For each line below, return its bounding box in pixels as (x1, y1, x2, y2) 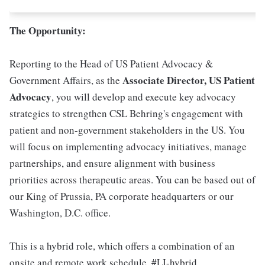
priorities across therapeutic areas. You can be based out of (9, 173, 256, 186)
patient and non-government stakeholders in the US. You (9, 123, 245, 137)
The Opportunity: (9, 23, 86, 38)
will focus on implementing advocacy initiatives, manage (9, 140, 247, 153)
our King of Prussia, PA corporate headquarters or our (9, 189, 234, 203)
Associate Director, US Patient (122, 73, 255, 88)
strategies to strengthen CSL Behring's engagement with (9, 106, 243, 120)
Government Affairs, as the (9, 73, 122, 87)
